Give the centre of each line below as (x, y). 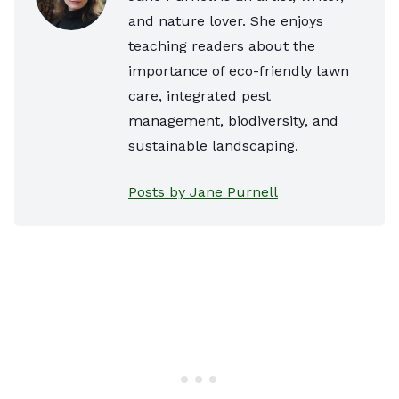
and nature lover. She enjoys (226, 20)
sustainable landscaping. (213, 145)
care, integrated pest (199, 95)
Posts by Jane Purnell (203, 191)
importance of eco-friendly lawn (239, 70)
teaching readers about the (222, 45)
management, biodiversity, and (233, 120)
